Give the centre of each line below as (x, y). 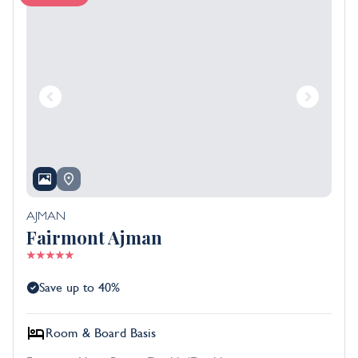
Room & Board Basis (101, 334)
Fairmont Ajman (94, 238)
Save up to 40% (80, 288)
